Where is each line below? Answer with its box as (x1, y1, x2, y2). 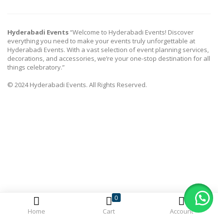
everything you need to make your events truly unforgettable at (7, 36, 195, 45)
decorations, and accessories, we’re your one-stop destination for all (7, 54, 210, 63)
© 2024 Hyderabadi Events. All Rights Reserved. (7, 80, 147, 89)
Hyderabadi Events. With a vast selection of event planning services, (7, 45, 209, 54)
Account (170, 207, 194, 216)
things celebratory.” (7, 62, 65, 72)
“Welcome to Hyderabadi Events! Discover (70, 27, 194, 36)
